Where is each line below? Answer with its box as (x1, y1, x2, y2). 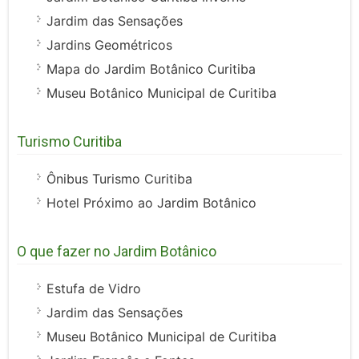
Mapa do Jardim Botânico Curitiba (46, 61, 256, 78)
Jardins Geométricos (46, 37, 173, 54)
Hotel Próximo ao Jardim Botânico (46, 195, 257, 212)
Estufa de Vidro (46, 280, 142, 297)
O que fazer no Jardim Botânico (17, 243, 217, 260)
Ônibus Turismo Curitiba (46, 171, 193, 188)
